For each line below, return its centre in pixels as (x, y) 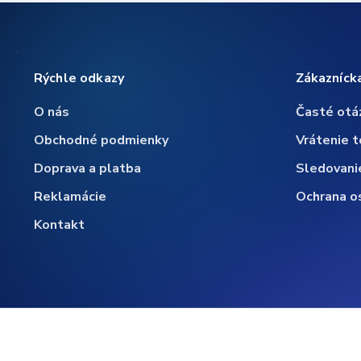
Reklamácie (70, 197)
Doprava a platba (87, 168)
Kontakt (59, 225)
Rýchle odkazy (79, 78)
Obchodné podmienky (101, 140)
